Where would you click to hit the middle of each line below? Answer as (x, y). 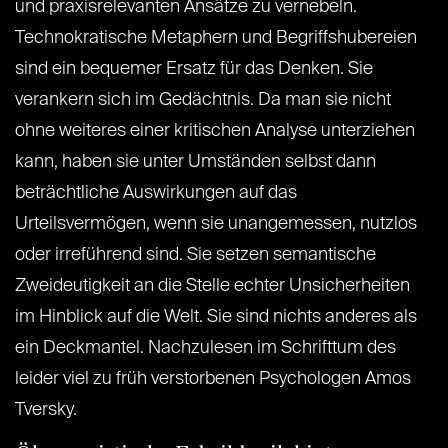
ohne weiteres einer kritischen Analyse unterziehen (215, 131)
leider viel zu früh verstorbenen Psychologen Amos (213, 379)
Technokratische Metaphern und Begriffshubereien (216, 38)
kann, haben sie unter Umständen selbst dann (195, 162)
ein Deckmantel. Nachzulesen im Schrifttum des (205, 348)
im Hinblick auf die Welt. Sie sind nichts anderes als (216, 317)
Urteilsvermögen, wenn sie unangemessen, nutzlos (216, 224)
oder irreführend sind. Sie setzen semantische (195, 255)
